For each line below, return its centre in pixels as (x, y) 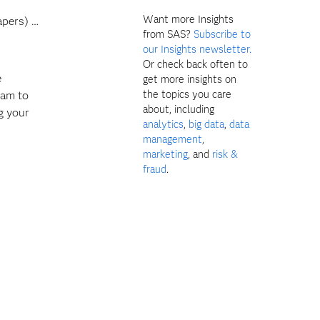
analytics (164, 124)
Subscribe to (222, 34)
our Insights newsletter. (197, 49)
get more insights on (190, 79)
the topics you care (187, 94)
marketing (166, 154)
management (173, 139)
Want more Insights (189, 19)
